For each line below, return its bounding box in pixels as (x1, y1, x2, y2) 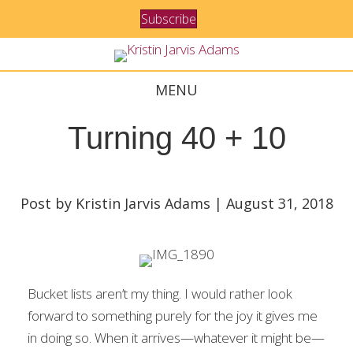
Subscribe (141, 10, 196, 28)
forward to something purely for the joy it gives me (28, 307, 318, 325)
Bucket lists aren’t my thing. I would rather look (28, 284, 292, 303)
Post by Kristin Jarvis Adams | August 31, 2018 (20, 194, 333, 213)
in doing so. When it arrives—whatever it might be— (28, 329, 325, 347)
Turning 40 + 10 (67, 121, 286, 155)
